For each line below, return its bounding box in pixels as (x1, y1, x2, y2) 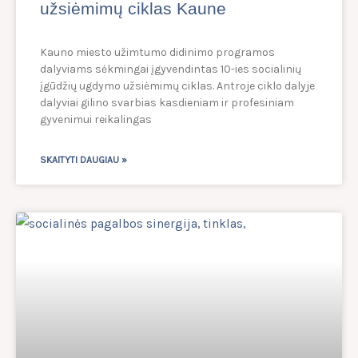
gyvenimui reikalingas (40, 113, 152, 127)
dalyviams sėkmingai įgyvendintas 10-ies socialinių (40, 62, 301, 77)
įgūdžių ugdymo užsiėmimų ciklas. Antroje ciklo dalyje (40, 79, 315, 93)
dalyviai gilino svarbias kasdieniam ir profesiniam (40, 96, 294, 110)
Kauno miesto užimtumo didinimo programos (40, 46, 275, 60)
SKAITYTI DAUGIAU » (40, 154, 127, 166)
